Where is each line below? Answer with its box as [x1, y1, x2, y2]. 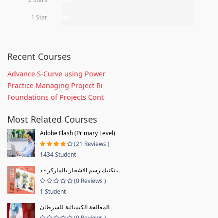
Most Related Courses [7, 113, 97, 125]
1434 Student [40, 150, 76, 159]
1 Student [40, 187, 66, 196]
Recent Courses [7, 50, 71, 62]
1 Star [31, 13, 47, 21]
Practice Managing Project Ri [7, 80, 103, 90]
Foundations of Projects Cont [7, 92, 104, 102]
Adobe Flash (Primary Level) [40, 128, 115, 137]
